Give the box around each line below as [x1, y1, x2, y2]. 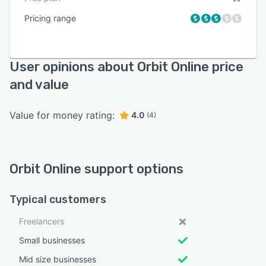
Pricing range [24, 13, 76, 24]
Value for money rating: [9, 109, 115, 122]
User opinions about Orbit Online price [9, 59, 243, 75]
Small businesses [19, 235, 85, 246]
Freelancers [19, 216, 64, 227]
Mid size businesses [19, 254, 96, 265]
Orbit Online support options [9, 161, 183, 178]
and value [9, 77, 69, 93]
